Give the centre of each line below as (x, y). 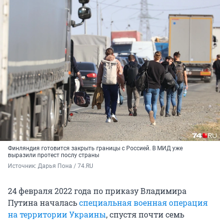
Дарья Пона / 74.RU (66, 166)
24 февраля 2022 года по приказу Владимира (97, 191)
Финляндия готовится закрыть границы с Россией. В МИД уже (95, 149)
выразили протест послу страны (54, 155)
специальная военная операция (143, 203)
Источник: (23, 166)
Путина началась (43, 203)
